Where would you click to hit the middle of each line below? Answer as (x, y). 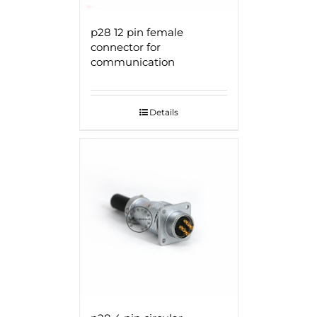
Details (163, 112)
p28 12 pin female (137, 32)
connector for (125, 47)
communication (132, 62)
